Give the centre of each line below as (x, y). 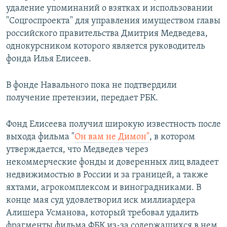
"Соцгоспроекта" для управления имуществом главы (113, 21)
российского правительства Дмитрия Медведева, (107, 34)
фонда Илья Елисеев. (49, 59)
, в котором (172, 137)
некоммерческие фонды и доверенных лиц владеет (112, 163)
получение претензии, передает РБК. (82, 98)
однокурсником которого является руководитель (106, 47)
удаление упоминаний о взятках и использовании (109, 9)
